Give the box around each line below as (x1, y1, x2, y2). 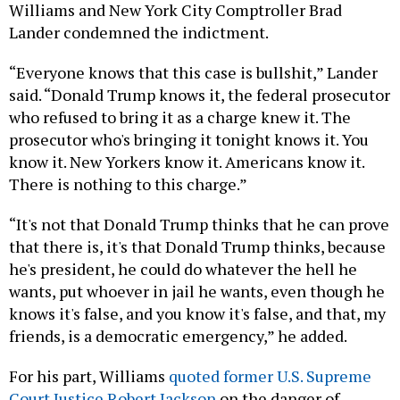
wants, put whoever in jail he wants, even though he (9, 279, 385, 302)
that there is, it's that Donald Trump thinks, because (9, 235, 386, 257)
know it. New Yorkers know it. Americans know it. (9, 150, 364, 172)
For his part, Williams (9, 364, 169, 387)
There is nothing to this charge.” (9, 172, 247, 195)
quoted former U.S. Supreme (169, 364, 371, 387)
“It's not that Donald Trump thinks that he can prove (9, 212, 389, 235)
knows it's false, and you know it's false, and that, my (9, 302, 386, 324)
